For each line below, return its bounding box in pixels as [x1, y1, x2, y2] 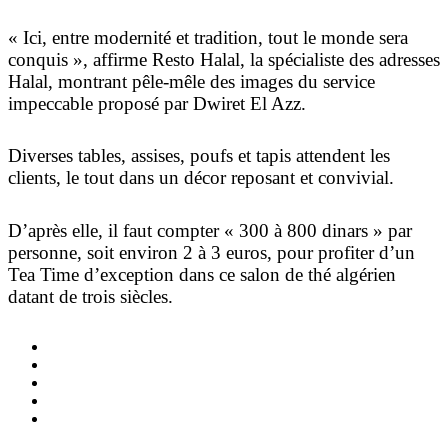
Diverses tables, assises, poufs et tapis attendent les [8, 145, 390, 167]
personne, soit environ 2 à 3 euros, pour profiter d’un [8, 241, 415, 263]
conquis [8, 49, 68, 71]
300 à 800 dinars [239, 219, 368, 241]
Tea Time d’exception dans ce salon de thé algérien [8, 263, 396, 285]
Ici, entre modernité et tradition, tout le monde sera [18, 27, 408, 49]
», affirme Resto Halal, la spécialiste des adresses [68, 49, 440, 71]
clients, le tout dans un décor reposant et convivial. [8, 167, 394, 189]
